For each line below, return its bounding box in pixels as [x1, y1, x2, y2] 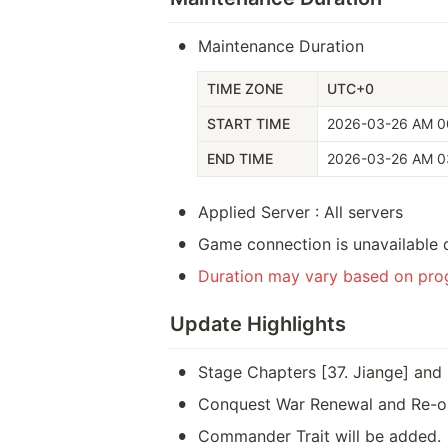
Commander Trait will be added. [198, 426, 441, 446]
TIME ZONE [207, 80, 283, 97]
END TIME [207, 150, 273, 167]
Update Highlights [170, 312, 346, 336]
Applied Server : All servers [198, 202, 403, 222]
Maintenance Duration [198, 36, 364, 56]
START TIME [207, 115, 290, 132]
